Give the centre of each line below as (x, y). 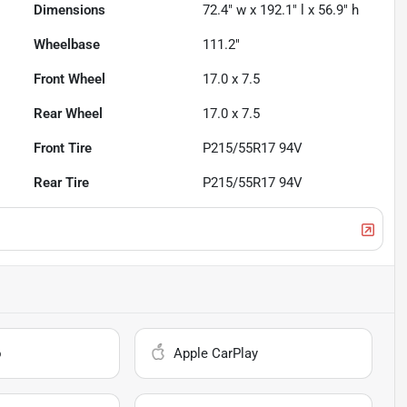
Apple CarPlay (216, 354)
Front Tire (63, 149)
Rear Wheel (69, 114)
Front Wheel (70, 79)
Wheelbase (67, 45)
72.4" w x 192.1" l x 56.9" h (281, 10)
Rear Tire (62, 183)
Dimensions (70, 10)
